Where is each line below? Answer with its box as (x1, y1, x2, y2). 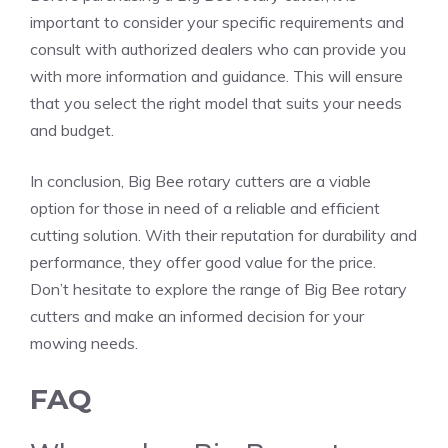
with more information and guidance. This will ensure (30, 66, 403, 87)
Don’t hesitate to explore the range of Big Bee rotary (30, 279, 407, 300)
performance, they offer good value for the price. (30, 252, 376, 273)
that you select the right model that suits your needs (30, 93, 402, 114)
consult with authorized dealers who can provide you (30, 39, 406, 60)
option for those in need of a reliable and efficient (30, 198, 380, 219)
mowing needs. (30, 333, 138, 354)
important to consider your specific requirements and (30, 12, 404, 33)
